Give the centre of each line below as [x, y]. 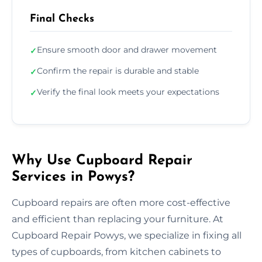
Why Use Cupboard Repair [102, 161]
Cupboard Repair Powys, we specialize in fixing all [127, 235]
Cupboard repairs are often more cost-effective [121, 202]
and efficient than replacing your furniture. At [118, 219]
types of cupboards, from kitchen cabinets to [116, 251]
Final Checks [62, 19]
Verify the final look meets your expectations [128, 92]
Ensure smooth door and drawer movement [127, 49]
